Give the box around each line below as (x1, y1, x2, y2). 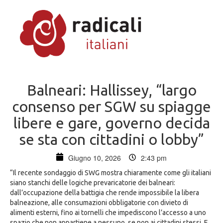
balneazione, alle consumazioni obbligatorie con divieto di (10, 199, 188, 207)
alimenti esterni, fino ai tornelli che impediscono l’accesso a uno (10, 209, 206, 217)
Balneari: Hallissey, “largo (26, 82, 197, 99)
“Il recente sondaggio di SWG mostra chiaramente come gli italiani (10, 169, 211, 177)
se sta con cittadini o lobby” (19, 131, 204, 148)
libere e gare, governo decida (13, 114, 210, 131)
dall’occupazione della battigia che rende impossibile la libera (10, 189, 199, 197)
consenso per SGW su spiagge (12, 98, 211, 115)
